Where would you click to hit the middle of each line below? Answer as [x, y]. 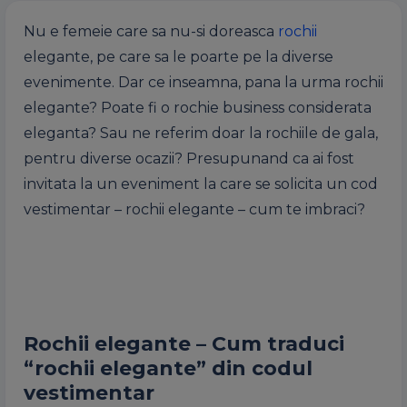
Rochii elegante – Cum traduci [184, 344]
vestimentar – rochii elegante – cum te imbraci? [194, 209]
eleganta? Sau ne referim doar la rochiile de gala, [201, 133]
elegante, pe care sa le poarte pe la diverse [179, 57]
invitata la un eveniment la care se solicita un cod [201, 184]
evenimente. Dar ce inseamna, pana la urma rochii [203, 82]
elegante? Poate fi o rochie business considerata [198, 108]
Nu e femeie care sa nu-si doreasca [151, 31]
